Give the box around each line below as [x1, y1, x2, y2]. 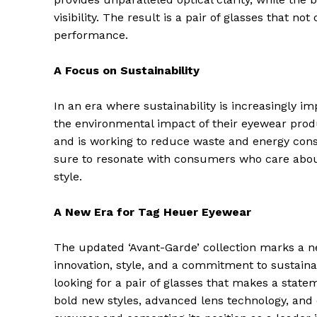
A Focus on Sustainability [54, 64, 200, 78]
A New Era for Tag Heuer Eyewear [54, 205, 251, 219]
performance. [54, 28, 128, 42]
